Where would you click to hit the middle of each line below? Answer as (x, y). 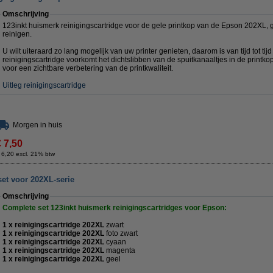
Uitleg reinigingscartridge (44, 85)
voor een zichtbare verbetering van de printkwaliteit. (88, 68)
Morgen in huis (37, 125)
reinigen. (17, 34)
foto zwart (122, 233)
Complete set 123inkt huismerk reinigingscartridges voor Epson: (115, 208)
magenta (121, 250)
